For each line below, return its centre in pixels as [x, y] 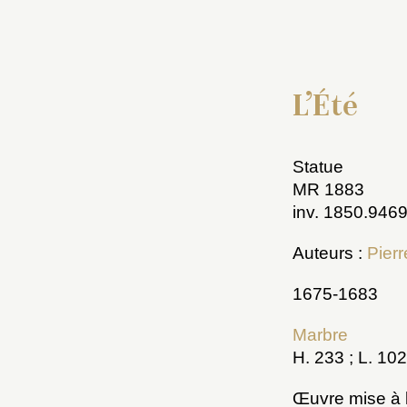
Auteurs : [330, 253]
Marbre [320, 334]
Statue [318, 166]
